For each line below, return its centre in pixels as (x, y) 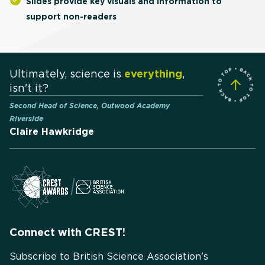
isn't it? (29, 88)
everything (153, 74)
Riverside (26, 119)
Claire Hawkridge (52, 132)
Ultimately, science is (67, 74)
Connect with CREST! (67, 232)
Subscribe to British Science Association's (109, 257)
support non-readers (71, 17)
